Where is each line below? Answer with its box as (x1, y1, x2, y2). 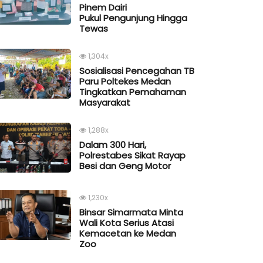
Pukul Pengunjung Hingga (79, 12, 187, 25)
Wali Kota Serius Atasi (79, 217, 174, 230)
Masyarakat (79, 96, 130, 109)
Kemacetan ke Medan (79, 227, 176, 240)
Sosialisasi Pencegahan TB (79, 65, 194, 77)
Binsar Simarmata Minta (79, 206, 183, 219)
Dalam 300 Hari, (79, 139, 146, 151)
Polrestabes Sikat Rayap (79, 149, 186, 162)
